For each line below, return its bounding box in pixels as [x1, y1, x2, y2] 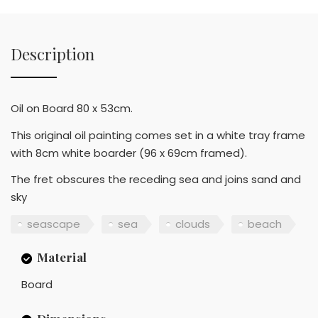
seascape [27, 216, 80, 231]
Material [36, 249, 87, 265]
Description [11, 43, 94, 65]
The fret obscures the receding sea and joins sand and [11, 172, 301, 187]
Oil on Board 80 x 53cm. [11, 101, 133, 116]
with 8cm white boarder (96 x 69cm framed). [11, 145, 247, 160]
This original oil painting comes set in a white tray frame [11, 127, 305, 143]
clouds [175, 216, 210, 231]
